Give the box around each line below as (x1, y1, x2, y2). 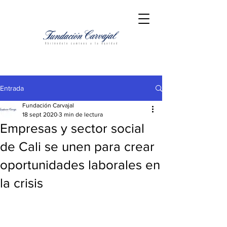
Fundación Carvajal (22, 102, 74, 109)
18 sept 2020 (22, 111, 57, 118)
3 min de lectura (59, 111, 103, 118)
